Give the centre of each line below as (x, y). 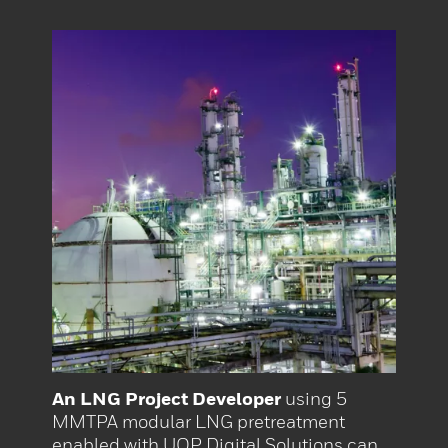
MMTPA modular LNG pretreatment (199, 421)
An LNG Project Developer (167, 398)
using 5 (314, 398)
